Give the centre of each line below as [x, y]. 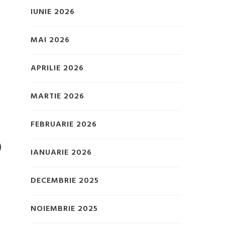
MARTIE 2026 [58, 97]
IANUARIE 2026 [61, 153]
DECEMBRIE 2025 [65, 181]
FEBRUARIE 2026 [64, 125]
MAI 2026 [50, 40]
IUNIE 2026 [53, 12]
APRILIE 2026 [57, 69]
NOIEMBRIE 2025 [64, 209]
